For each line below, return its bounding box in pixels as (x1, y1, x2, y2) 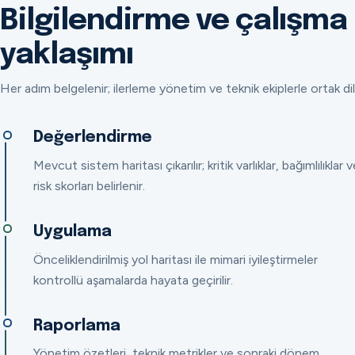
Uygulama (32, 223, 112, 240)
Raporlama (32, 317, 120, 334)
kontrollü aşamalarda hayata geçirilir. (32, 272, 233, 288)
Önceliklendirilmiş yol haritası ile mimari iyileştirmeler (32, 251, 318, 267)
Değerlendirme (32, 129, 152, 147)
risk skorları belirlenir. (32, 177, 145, 193)
